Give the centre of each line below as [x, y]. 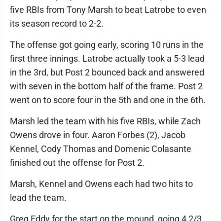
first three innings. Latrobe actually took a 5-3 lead [107, 58]
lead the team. [38, 198]
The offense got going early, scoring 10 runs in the [107, 45]
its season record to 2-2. [57, 23]
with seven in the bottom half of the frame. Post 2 [106, 86]
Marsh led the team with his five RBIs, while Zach [105, 121]
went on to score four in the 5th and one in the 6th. [108, 100]
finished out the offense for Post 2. [77, 163]
